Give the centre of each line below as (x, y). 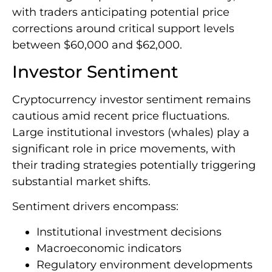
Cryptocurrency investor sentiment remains (131, 99)
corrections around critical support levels (123, 28)
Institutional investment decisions (129, 232)
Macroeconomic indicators (109, 248)
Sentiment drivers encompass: (95, 207)
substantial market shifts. (81, 181)
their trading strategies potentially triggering (134, 165)
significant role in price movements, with (124, 148)
